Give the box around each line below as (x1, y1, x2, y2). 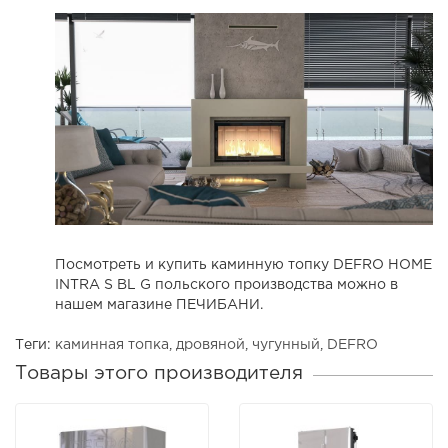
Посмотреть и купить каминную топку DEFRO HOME (55, 259, 432, 271)
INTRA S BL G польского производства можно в (55, 279, 398, 291)
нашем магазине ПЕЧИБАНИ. (55, 299, 263, 311)
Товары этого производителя (15, 365, 303, 382)
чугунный (252, 339, 320, 351)
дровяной (176, 339, 245, 351)
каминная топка (55, 339, 169, 351)
